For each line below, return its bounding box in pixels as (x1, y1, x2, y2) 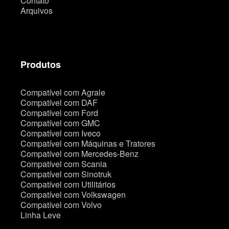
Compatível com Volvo (20, 199, 102, 211)
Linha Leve (20, 209, 61, 221)
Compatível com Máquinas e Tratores (20, 138, 155, 149)
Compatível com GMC (20, 117, 100, 129)
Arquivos (20, 5, 53, 16)
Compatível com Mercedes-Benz (20, 148, 139, 159)
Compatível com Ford (20, 107, 98, 119)
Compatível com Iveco (20, 127, 101, 139)
